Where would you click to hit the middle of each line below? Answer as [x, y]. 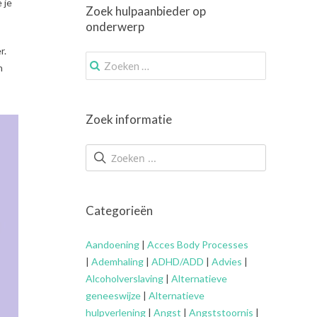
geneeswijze [113, 295]
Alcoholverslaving [125, 278]
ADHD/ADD [177, 261]
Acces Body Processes [198, 244]
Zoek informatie [129, 119]
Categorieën [119, 211]
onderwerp [115, 26]
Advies [227, 261]
